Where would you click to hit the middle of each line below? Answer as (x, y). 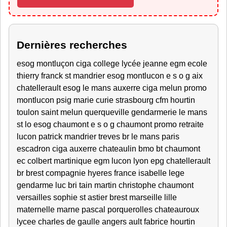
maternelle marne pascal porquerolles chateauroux (108, 210)
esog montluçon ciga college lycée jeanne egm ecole (112, 64)
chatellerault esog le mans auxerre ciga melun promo (112, 88)
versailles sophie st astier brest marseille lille (97, 197)
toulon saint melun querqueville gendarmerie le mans (112, 112)
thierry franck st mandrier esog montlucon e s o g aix (110, 76)
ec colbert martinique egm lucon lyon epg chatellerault (113, 161)
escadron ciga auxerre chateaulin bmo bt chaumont (108, 149)
